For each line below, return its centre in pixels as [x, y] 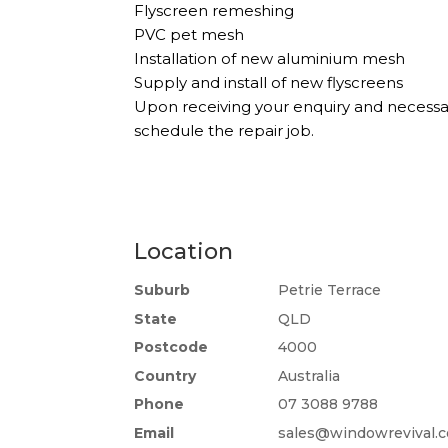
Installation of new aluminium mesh [270, 59]
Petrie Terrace [328, 290]
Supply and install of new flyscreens [269, 83]
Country [165, 375]
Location [184, 252]
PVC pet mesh [189, 35]
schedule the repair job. [224, 131]
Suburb [162, 290]
